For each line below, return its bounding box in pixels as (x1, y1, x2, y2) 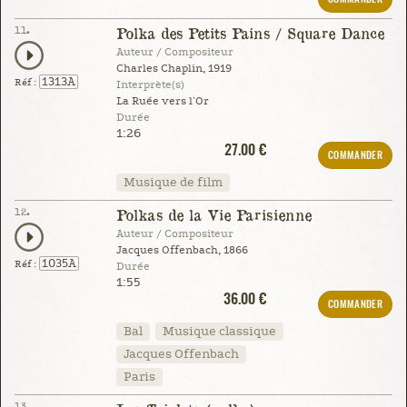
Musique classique (162, 323, 276, 339)
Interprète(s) (115, 78, 184, 91)
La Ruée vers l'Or (115, 94, 209, 107)
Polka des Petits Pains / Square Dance (115, 23, 384, 43)
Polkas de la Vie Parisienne (115, 204, 312, 224)
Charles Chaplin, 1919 (115, 62, 232, 74)
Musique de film (123, 174, 223, 190)
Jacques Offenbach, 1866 (115, 243, 248, 256)
